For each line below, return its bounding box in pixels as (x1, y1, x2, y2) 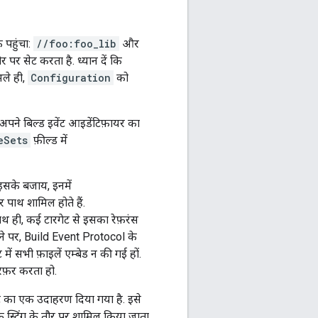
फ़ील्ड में (31, 133, 67, 148)
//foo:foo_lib (36, 37, 116, 51)
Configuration (31, 71, 111, 85)
